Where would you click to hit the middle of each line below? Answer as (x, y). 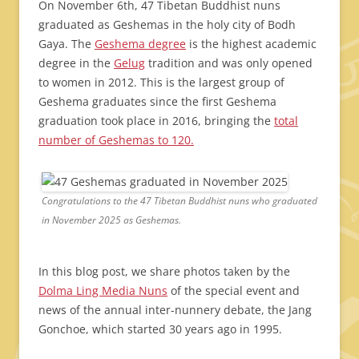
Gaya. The (67, 44)
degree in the (76, 63)
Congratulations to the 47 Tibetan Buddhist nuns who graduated (179, 201)
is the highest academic (251, 44)
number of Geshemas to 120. (116, 140)
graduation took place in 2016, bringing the (156, 121)
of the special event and (234, 291)
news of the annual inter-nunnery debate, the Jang (175, 310)
